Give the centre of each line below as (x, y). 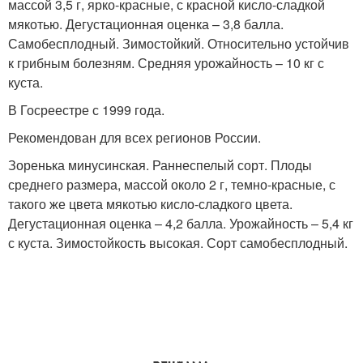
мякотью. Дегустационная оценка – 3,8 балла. (146, 24)
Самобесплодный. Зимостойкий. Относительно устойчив (179, 43)
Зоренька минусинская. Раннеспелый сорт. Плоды (160, 165)
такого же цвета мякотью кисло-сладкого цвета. (150, 204)
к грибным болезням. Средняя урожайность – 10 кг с (166, 63)
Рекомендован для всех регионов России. (135, 137)
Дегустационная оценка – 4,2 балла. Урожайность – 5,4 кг (181, 223)
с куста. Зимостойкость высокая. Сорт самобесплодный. (178, 243)
